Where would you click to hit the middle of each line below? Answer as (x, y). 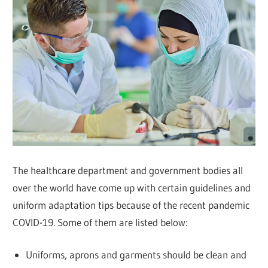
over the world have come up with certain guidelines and (132, 187)
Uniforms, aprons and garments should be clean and (136, 255)
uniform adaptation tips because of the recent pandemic (131, 205)
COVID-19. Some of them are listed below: (100, 222)
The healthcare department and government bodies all (128, 170)
